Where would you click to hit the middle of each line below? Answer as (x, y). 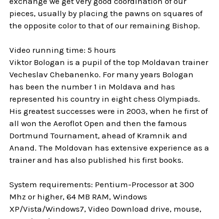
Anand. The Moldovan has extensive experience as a (109, 147)
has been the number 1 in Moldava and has (92, 86)
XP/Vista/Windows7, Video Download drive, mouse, (106, 209)
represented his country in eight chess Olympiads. (105, 99)
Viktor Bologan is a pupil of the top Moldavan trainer (109, 62)
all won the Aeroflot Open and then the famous (98, 123)
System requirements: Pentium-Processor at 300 (102, 185)
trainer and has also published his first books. (97, 160)
